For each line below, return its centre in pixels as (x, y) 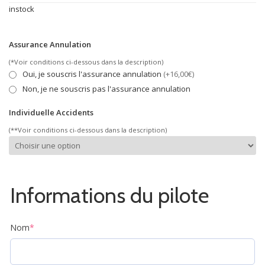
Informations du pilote (109, 195)
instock (22, 9)
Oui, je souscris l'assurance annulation (93, 74)
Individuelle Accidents (51, 113)
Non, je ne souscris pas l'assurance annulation (106, 89)
